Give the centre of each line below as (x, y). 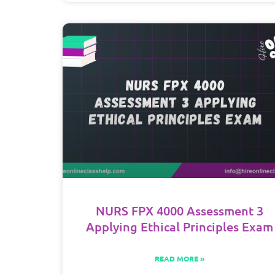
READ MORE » (179, 258)
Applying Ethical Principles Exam (179, 226)
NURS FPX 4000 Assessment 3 (179, 210)
